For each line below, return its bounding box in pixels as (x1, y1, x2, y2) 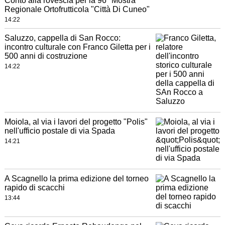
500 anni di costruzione (4, 52, 87, 61)
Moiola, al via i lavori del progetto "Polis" (4, 118, 148, 127)
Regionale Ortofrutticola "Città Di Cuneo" (4, 5, 150, 14)
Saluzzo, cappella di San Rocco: (4, 34, 121, 43)
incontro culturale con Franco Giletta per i (4, 43, 151, 52)
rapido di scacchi (4, 183, 65, 192)
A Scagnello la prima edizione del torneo (4, 174, 149, 183)
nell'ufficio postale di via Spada (4, 127, 115, 136)
